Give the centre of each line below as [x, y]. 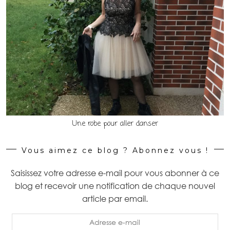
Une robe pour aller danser [115, 124]
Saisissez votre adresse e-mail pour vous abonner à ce [115, 173]
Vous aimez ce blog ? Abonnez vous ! [115, 150]
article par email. [115, 198]
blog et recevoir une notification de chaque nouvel [115, 186]
